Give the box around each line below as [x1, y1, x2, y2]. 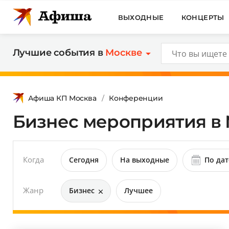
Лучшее [124, 185, 153, 195]
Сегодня [68, 154, 99, 165]
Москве [105, 47, 142, 58]
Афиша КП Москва [28, 93, 97, 103]
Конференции [109, 93, 163, 103]
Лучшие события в [12, 47, 106, 58]
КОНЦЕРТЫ [181, 13, 224, 21]
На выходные [120, 154, 169, 165]
